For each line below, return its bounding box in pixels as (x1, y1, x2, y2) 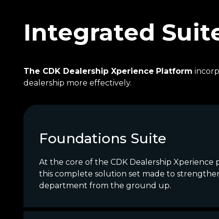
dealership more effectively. (23, 78, 131, 88)
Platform (156, 66, 193, 76)
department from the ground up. (39, 181, 171, 191)
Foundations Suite (39, 130, 166, 147)
